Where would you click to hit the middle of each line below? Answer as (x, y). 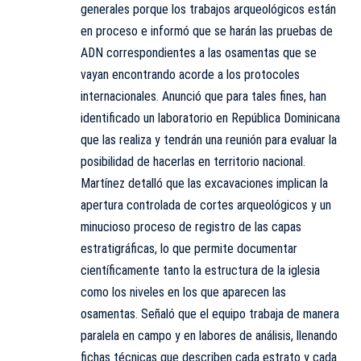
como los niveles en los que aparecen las (183, 293)
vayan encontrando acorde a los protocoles (190, 75)
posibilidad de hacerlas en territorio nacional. (193, 162)
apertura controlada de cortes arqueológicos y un (206, 205)
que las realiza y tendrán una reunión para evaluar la (209, 140)
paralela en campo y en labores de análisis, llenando (209, 336)
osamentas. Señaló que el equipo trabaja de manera (210, 314)
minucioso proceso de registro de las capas (191, 227)
